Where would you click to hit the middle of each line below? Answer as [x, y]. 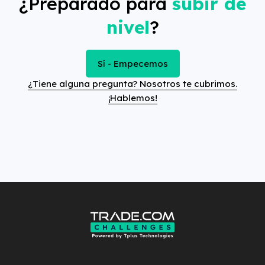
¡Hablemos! [132, 98]
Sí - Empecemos [132, 63]
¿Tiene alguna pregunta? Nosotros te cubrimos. [132, 83]
